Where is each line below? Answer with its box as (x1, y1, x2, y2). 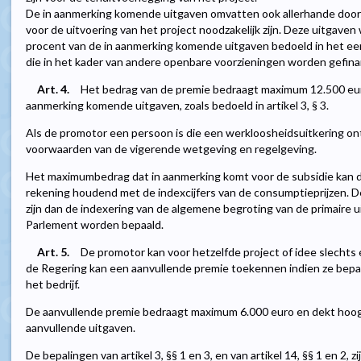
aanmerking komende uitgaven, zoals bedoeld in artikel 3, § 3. (26, 98, 329, 113)
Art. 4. (37, 82, 69, 97)
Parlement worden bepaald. (26, 218, 164, 232)
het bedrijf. (26, 277, 80, 292)
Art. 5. (37, 245, 69, 259)
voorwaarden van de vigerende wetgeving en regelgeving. (26, 142, 317, 156)
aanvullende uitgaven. (26, 321, 135, 335)
